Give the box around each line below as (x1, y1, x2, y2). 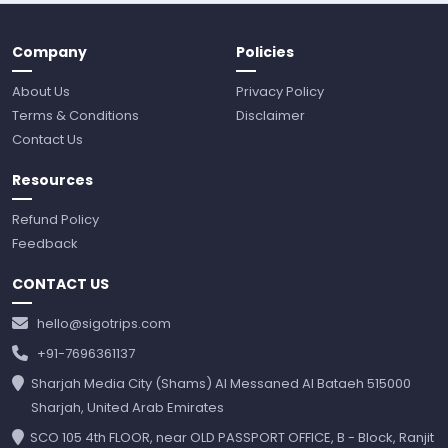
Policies (236, 41, 294, 62)
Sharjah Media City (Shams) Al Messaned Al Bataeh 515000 (31, 373, 412, 393)
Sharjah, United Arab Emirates (31, 397, 225, 417)
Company (12, 41, 87, 62)
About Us (12, 81, 70, 101)
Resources (12, 169, 93, 190)
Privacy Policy (236, 81, 324, 101)
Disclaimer (236, 105, 305, 125)
